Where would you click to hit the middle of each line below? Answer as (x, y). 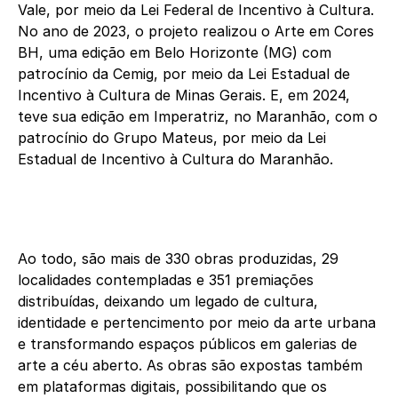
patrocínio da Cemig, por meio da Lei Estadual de (184, 74)
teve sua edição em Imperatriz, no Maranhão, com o (198, 117)
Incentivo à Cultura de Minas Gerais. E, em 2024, (184, 96)
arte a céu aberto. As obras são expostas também (190, 366)
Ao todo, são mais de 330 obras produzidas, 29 (178, 259)
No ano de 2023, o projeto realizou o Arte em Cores (196, 32)
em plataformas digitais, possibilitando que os (172, 387)
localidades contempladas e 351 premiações (166, 280)
